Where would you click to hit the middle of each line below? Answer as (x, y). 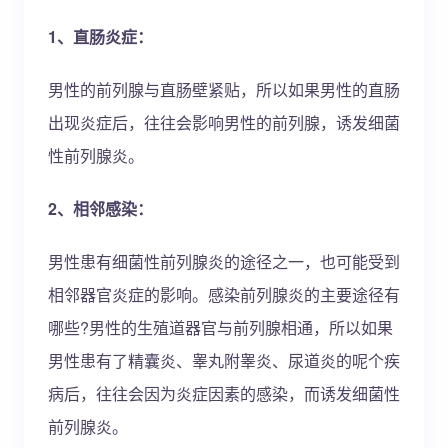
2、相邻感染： (100, 208)
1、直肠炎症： (100, 36)
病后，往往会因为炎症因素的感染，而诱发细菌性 (224, 393)
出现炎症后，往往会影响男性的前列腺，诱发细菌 (224, 122)
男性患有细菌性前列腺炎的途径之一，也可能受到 (224, 261)
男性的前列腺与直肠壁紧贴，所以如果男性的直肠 (224, 89)
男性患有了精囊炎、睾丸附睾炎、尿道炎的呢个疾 (224, 360)
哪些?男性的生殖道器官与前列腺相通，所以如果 (220, 327)
